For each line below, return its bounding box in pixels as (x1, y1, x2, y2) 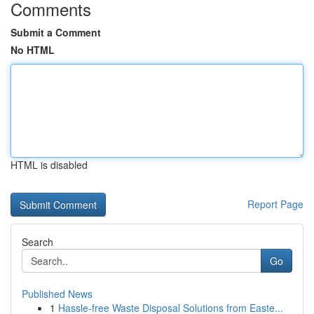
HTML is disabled (11, 158, 88, 172)
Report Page (247, 197, 303, 211)
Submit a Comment (11, 25, 101, 39)
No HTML (11, 43, 55, 57)
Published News (22, 287, 93, 301)
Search (22, 235, 53, 249)
